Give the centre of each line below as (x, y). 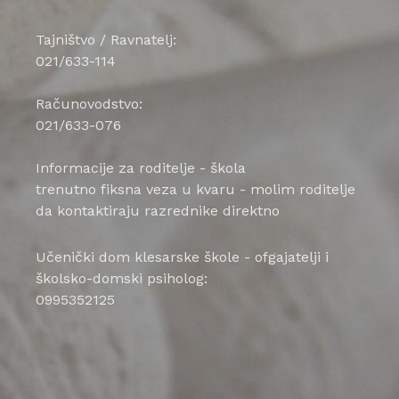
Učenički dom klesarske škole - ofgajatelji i (182, 257)
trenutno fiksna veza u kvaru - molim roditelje (195, 189)
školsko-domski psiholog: (122, 278)
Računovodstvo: (89, 104)
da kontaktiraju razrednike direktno (158, 211)
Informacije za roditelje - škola (141, 168)
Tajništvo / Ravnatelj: (106, 40)
